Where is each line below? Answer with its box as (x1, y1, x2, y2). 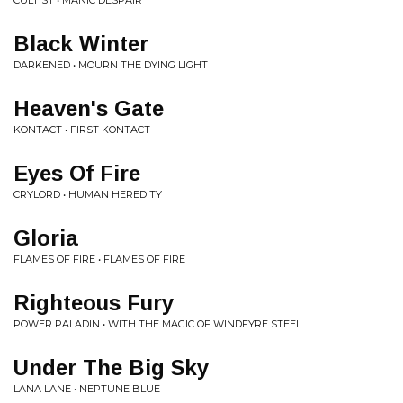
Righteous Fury (13, 291, 174, 315)
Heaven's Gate (13, 96, 164, 121)
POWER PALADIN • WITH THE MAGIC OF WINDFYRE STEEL (13, 318, 301, 330)
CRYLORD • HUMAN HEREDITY (13, 188, 162, 201)
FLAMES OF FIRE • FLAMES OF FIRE (13, 253, 185, 265)
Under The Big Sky (13, 355, 209, 380)
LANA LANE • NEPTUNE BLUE (13, 382, 160, 395)
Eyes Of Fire (13, 161, 140, 185)
